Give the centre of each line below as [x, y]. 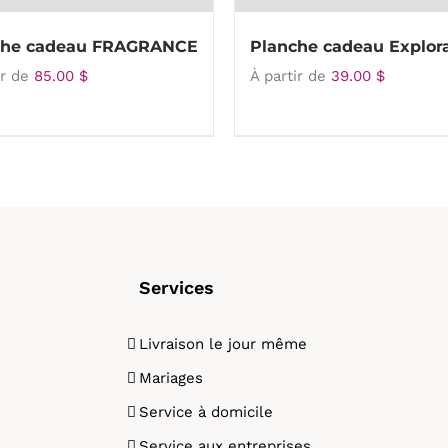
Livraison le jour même [223, 344]
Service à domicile [206, 412]
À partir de [290, 76]
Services [176, 287]
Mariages [171, 378]
